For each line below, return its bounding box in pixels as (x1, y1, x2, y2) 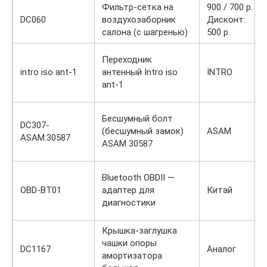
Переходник (102, 54, 152, 65)
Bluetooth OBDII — (102, 172, 175, 183)
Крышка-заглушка (102, 225, 177, 236)
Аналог (207, 243, 236, 254)
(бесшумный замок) (102, 125, 184, 136)
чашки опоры (102, 237, 157, 249)
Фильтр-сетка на (102, 1, 173, 13)
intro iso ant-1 (20, 66, 77, 77)
